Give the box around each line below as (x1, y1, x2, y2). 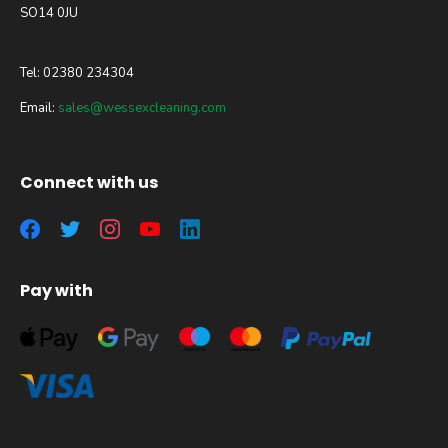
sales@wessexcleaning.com (58, 99, 226, 118)
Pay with (20, 279, 93, 303)
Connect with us (20, 171, 158, 195)
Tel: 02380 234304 (20, 64, 134, 83)
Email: (20, 99, 58, 118)
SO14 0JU (20, 4, 78, 23)
